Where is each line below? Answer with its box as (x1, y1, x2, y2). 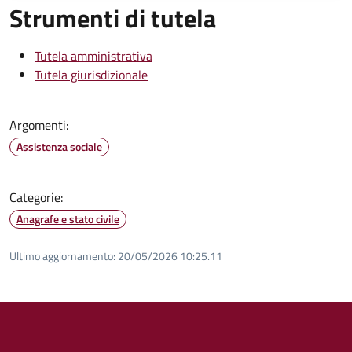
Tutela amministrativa (35, 46, 152, 65)
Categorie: (9, 187, 63, 207)
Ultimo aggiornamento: (9, 247, 115, 264)
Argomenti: (9, 115, 68, 134)
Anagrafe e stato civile (16, 210, 119, 227)
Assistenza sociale (16, 137, 102, 155)
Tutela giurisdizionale (35, 64, 148, 84)
